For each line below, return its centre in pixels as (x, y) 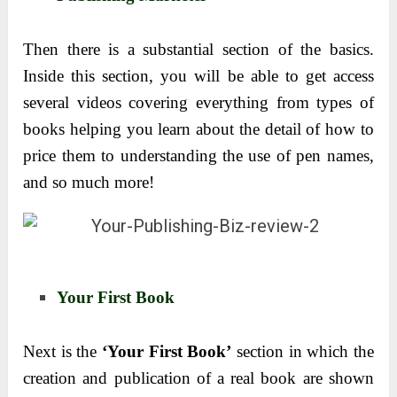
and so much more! (89, 182)
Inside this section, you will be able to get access (198, 75)
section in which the (303, 352)
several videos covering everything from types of (198, 102)
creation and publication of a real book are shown (198, 378)
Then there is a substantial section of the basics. (198, 49)
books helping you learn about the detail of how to (198, 128)
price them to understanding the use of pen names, (198, 155)
